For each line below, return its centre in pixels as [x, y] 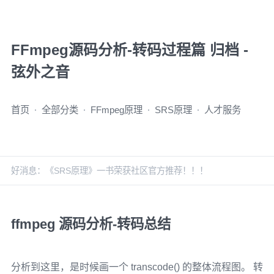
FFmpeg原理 [116, 110]
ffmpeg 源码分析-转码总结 [91, 224]
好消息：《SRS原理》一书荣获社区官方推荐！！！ [109, 171]
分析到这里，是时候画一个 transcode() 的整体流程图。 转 [137, 267]
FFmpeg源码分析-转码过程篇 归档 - [129, 50]
